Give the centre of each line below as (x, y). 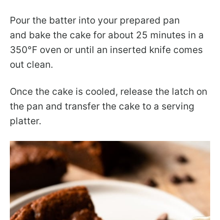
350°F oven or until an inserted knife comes (106, 50)
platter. (26, 121)
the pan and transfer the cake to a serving (102, 107)
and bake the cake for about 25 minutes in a (107, 35)
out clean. (31, 65)
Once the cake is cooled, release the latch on (109, 92)
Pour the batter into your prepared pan (95, 21)
